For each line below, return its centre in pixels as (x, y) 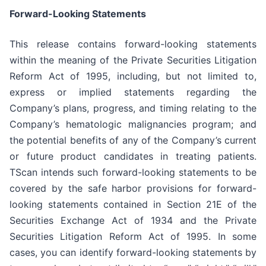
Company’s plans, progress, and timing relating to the (133, 108)
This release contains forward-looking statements (133, 44)
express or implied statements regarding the (133, 92)
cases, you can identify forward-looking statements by (133, 252)
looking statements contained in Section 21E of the (133, 204)
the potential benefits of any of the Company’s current (133, 140)
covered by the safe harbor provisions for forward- (133, 188)
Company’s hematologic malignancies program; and (133, 124)
